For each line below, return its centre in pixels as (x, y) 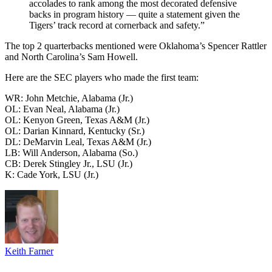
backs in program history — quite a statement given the (134, 14)
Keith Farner (29, 251)
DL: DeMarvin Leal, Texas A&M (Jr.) (78, 141)
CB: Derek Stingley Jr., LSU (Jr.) (69, 163)
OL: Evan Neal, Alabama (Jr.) (62, 109)
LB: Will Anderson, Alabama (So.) (71, 152)
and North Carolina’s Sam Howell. (71, 56)
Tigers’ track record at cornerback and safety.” (117, 25)
